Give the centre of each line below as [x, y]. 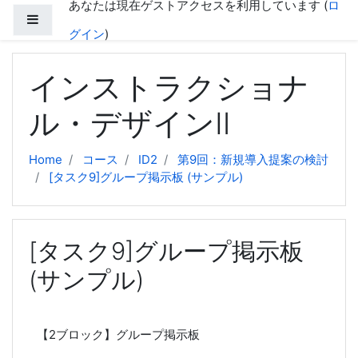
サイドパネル [74, 19]
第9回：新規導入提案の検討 [253, 159]
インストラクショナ [169, 88]
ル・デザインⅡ [129, 123]
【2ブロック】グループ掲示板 [118, 334]
